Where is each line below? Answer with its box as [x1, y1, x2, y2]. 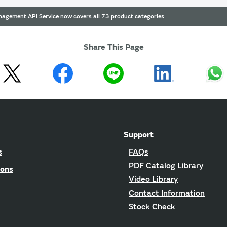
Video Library [129, 174, 178, 184]
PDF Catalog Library [129, 160, 203, 171]
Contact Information [129, 187, 205, 198]
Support [124, 129, 154, 140]
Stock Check [129, 201, 175, 212]
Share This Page [83, 42, 144, 52]
